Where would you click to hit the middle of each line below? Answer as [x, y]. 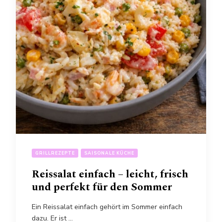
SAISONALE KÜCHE [109, 153]
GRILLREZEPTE [55, 153]
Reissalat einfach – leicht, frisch [110, 174]
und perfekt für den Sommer [102, 187]
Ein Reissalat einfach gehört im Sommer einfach [107, 207]
